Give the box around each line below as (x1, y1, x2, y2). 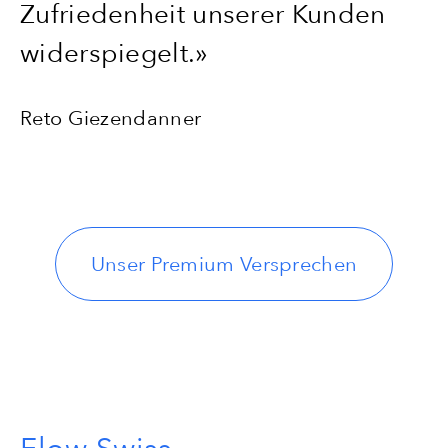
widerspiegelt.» (20, 37, 209, 70)
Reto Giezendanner (20, 105, 202, 131)
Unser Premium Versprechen (90, 251, 358, 277)
